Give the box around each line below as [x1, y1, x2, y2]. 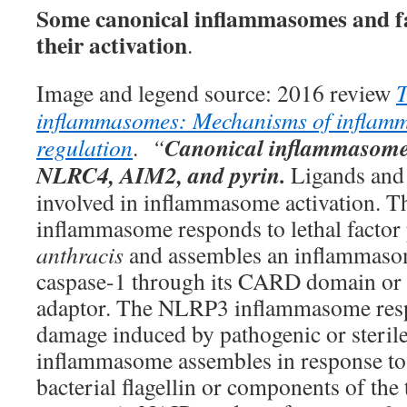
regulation [36, 132, 133, 163]
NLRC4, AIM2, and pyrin [36, 158, 280, 191]
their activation [36, 27, 187, 62]
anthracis [36, 239, 124, 270]
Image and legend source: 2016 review [36, 77, 396, 108]
